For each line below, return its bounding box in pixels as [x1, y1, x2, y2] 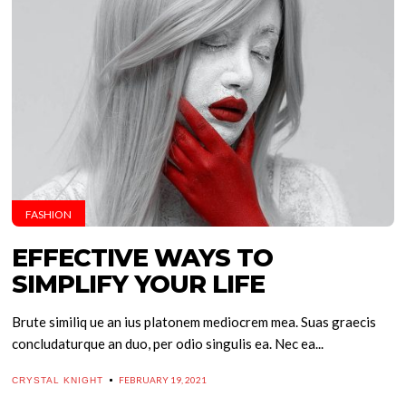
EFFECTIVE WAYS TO [12, 243, 274, 273]
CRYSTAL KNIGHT [12, 375, 104, 385]
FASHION [25, 208, 72, 221]
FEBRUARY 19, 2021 [119, 374, 208, 385]
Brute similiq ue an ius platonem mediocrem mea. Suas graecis [12, 314, 377, 330]
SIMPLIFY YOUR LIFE [12, 269, 266, 299]
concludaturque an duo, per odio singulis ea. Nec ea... [12, 335, 324, 352]
